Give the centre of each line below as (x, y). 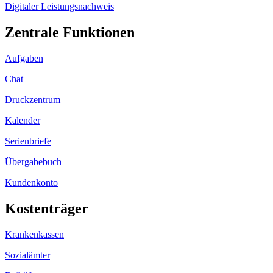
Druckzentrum (33, 99)
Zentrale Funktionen (70, 32)
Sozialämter (27, 255)
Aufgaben (24, 58)
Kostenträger (47, 208)
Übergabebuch (33, 161)
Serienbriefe (28, 141)
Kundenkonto (31, 182)
